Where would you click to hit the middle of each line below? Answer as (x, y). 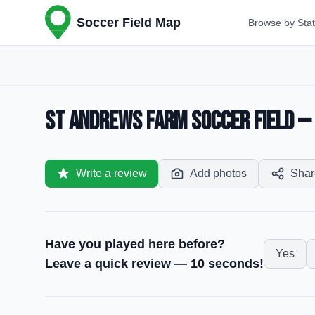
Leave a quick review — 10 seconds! (154, 264)
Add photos (218, 173)
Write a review (111, 173)
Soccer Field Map (129, 22)
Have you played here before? (135, 244)
